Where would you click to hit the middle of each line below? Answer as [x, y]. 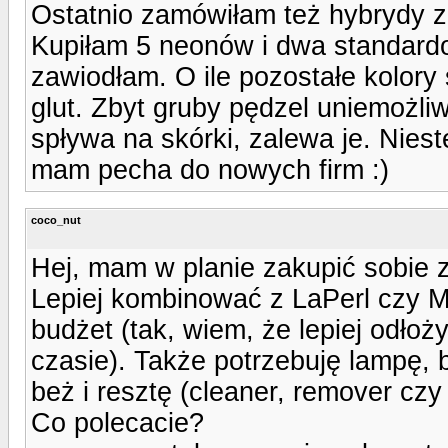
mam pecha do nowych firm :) [210, 169]
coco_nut [56, 219]
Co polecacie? [117, 422]
